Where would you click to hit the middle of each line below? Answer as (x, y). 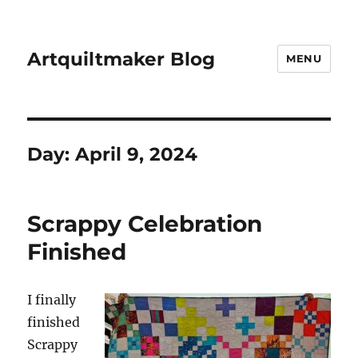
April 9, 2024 (137, 154)
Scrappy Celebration (145, 224)
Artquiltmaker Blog (121, 59)
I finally (52, 300)
